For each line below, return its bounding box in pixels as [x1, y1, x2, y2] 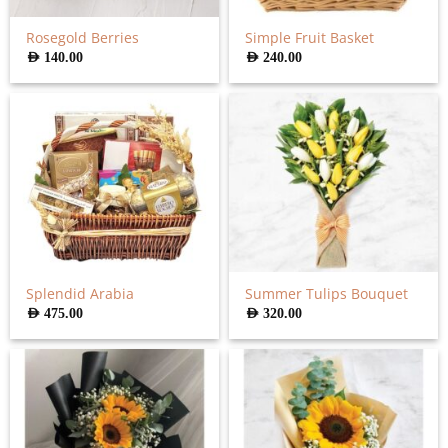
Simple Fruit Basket [245, 28, 375, 48]
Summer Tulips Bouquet [245, 284, 409, 304]
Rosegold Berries [26, 28, 140, 48]
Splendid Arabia [26, 284, 135, 304]
